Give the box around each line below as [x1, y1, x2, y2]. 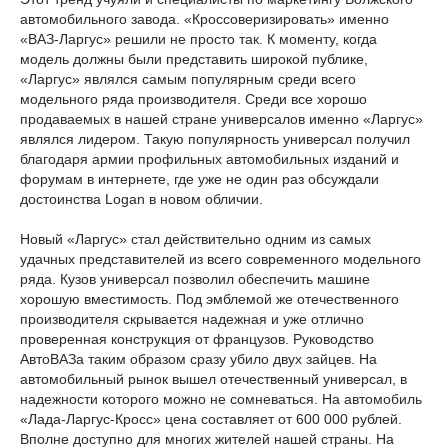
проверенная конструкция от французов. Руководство [20, 331, 374, 347]
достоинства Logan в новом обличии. [20, 191, 263, 207]
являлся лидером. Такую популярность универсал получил [20, 131, 410, 147]
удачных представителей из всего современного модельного [20, 251, 421, 267]
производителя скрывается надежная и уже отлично [20, 311, 364, 327]
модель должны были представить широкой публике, [20, 51, 368, 67]
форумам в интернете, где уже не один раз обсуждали [20, 171, 379, 187]
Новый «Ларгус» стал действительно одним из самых [20, 231, 371, 247]
